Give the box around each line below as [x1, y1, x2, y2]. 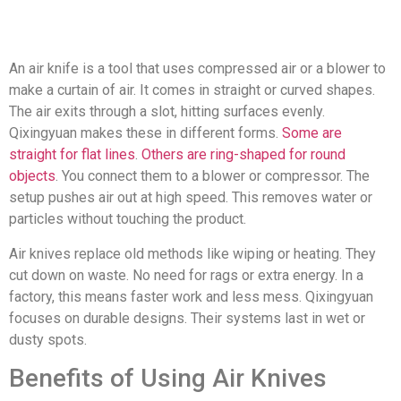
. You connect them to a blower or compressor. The [55, 167, 370, 185]
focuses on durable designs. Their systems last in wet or [9, 309, 365, 327]
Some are [282, 124, 342, 142]
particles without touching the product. [9, 210, 246, 228]
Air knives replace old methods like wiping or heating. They [9, 244, 376, 262]
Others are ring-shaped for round [141, 146, 346, 164]
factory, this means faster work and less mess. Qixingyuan [9, 287, 373, 305]
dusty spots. [9, 330, 87, 348]
